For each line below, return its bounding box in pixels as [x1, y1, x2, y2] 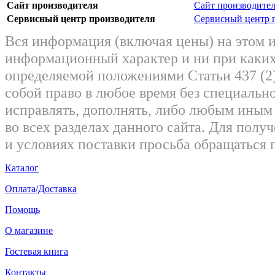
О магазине [5, 225, 53, 236]
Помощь [5, 204, 40, 215]
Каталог [5, 162, 39, 173]
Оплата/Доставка [5, 183, 77, 194]
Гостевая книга [5, 246, 68, 257]
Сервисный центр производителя [7, 13, 155, 24]
